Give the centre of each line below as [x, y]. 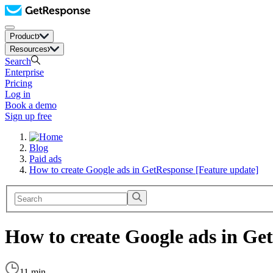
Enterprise [24, 72]
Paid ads [45, 159]
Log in [18, 94]
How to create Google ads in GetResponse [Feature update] [144, 170]
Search [18, 61]
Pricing [19, 83]
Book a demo [31, 105]
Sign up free [28, 116]
